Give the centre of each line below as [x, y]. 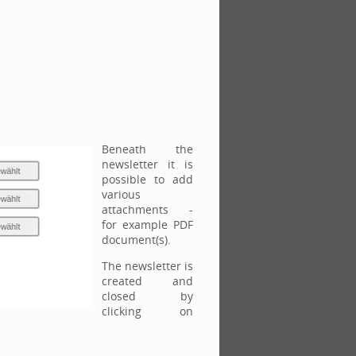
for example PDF [147, 224]
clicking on [147, 311]
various [121, 194]
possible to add [147, 179]
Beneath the [147, 149]
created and [147, 281]
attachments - [147, 209]
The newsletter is [147, 266]
